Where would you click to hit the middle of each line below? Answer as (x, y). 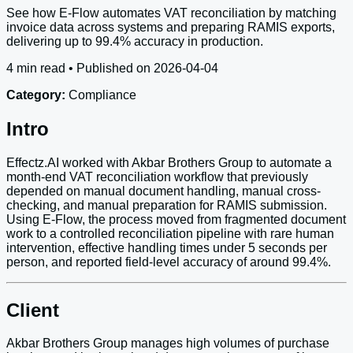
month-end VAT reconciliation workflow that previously (157, 176)
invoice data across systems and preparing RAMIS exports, (171, 27)
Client (33, 310)
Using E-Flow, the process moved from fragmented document (176, 219)
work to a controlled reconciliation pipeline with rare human (170, 233)
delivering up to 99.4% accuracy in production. (135, 41)
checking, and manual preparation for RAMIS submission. (167, 205)
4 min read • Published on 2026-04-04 (112, 68)
